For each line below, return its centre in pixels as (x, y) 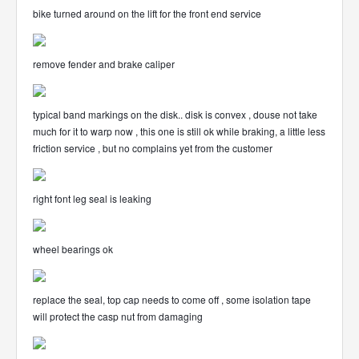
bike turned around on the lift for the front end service (147, 13)
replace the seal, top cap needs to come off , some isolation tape (172, 299)
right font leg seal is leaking (92, 198)
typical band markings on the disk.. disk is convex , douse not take (175, 114)
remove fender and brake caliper (104, 64)
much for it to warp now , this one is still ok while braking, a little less (179, 131)
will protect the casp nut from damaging (118, 316)
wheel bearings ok (73, 249)
